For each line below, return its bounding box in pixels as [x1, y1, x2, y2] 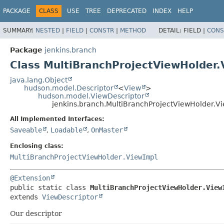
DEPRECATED [107, 7, 146, 14]
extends [10, 192, 42, 201]
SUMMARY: [3, 26, 35, 34]
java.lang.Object [10, 75, 67, 84]
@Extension [10, 173, 50, 182]
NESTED [35, 26, 60, 34]
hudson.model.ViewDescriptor [38, 91, 144, 100]
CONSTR [89, 26, 114, 34]
